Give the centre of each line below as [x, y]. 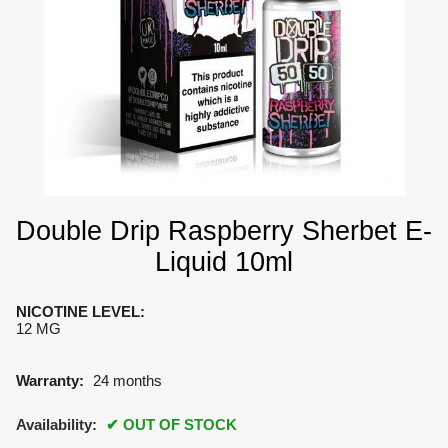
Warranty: [49, 380]
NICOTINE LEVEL [77, 312]
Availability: [58, 425]
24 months [127, 380]
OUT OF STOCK [179, 425]
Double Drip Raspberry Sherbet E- [224, 231]
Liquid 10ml [224, 262]
